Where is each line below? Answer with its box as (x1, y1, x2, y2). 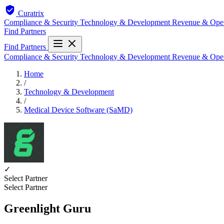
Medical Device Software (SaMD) (24, 105, 132, 114)
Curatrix (18, 9, 44, 17)
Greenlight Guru (4, 201, 91, 215)
